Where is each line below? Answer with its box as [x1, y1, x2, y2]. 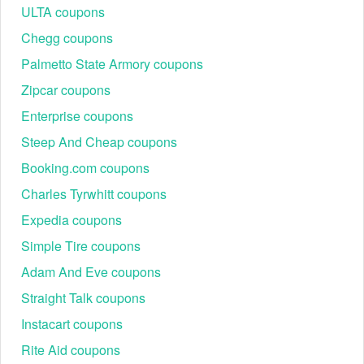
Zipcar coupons [21, 80, 110, 99]
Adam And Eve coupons [21, 262, 161, 281]
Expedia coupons [21, 210, 122, 229]
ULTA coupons [21, 2, 105, 21]
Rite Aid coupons [21, 340, 120, 359]
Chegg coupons [21, 28, 113, 47]
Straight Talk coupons [21, 288, 145, 307]
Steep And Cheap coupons [21, 132, 177, 151]
